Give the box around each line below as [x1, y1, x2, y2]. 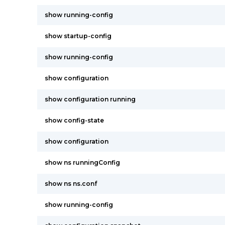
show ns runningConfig [45, 159, 120, 166]
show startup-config [45, 32, 111, 40]
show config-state [45, 117, 104, 124]
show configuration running [45, 95, 136, 103]
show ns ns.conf [45, 180, 97, 187]
